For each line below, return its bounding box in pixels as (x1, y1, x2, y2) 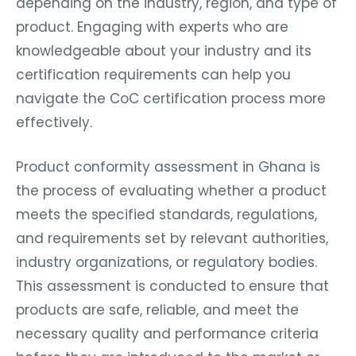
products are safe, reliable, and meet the (16, 300, 299, 319)
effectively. (16, 112, 92, 132)
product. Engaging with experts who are (16, 17, 288, 37)
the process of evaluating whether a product (16, 180, 327, 200)
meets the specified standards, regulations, (16, 204, 317, 224)
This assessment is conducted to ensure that (16, 276, 329, 296)
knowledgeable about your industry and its (16, 41, 311, 60)
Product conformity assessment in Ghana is (16, 157, 320, 176)
